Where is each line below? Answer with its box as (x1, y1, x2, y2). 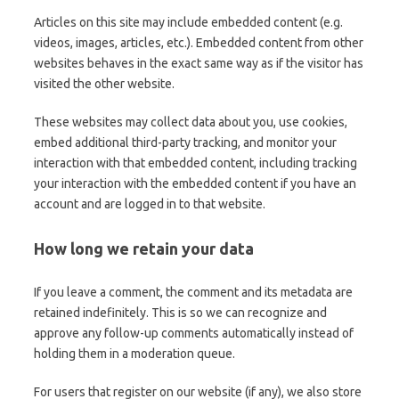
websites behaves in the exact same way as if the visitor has (34, 55, 363, 70)
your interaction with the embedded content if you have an (34, 175, 356, 191)
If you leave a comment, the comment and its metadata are (34, 284, 353, 299)
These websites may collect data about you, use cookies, (34, 114, 347, 129)
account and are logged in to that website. (34, 196, 265, 211)
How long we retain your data (34, 239, 254, 257)
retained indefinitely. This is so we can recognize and (34, 305, 327, 320)
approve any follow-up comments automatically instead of (34, 325, 354, 340)
